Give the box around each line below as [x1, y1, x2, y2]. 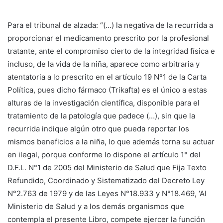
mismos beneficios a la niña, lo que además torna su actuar [7, 136, 215, 146]
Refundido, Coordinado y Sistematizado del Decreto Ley [7, 175, 205, 185]
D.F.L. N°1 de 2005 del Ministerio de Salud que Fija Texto [7, 162, 207, 172]
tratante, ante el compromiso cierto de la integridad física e [7, 46, 215, 56]
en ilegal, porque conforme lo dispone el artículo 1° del [7, 149, 201, 159]
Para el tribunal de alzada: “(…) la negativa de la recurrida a [7, 20, 213, 30]
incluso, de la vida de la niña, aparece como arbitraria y [7, 59, 200, 69]
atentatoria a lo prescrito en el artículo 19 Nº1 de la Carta [7, 72, 207, 82]
